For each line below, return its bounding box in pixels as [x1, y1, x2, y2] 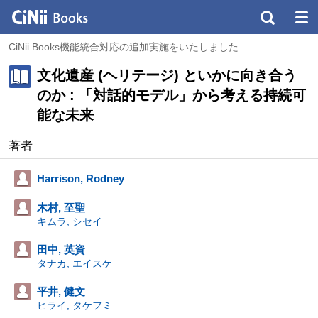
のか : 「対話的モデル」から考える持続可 [37, 87, 306, 103]
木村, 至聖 [37, 202, 85, 214]
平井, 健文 [37, 285, 85, 297]
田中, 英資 [37, 243, 85, 256]
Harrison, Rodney [37, 172, 124, 185]
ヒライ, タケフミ [37, 300, 112, 311]
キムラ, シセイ [37, 216, 102, 227]
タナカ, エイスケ [37, 258, 112, 269]
